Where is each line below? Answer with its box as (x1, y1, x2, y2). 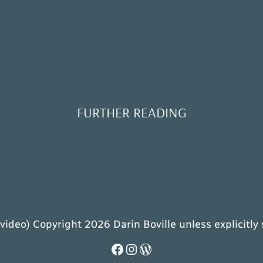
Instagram (124, 240, 193, 257)
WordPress (138, 240, 209, 257)
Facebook (110, 240, 173, 257)
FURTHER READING (76, 103, 187, 121)
